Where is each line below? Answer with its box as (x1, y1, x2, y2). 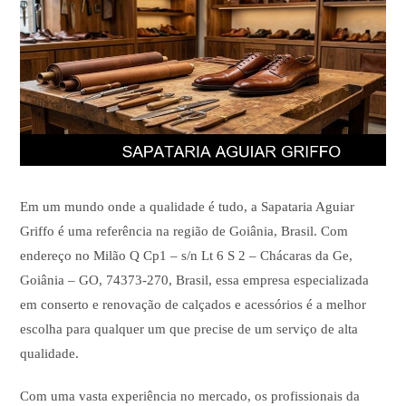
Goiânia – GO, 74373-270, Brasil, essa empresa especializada (20, 273, 370, 288)
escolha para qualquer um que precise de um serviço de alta (20, 322, 359, 337)
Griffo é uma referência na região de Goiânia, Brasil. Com (20, 224, 349, 239)
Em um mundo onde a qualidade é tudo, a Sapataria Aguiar (20, 199, 355, 215)
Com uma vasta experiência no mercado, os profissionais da (20, 389, 361, 404)
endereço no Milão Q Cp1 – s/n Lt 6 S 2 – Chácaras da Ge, (20, 248, 353, 264)
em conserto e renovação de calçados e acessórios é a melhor (20, 297, 367, 313)
